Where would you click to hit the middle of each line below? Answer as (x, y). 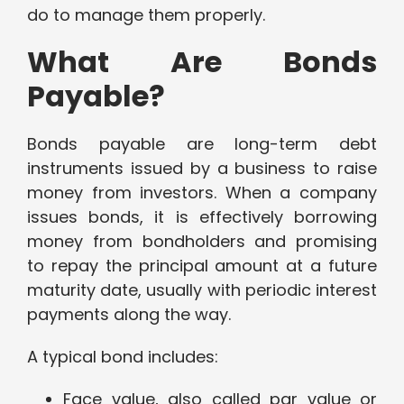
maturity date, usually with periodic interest (202, 290)
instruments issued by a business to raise (202, 169)
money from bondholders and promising (202, 242)
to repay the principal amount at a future (202, 266)
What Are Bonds (202, 62)
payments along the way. (129, 315)
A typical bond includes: (123, 357)
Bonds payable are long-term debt (202, 144)
